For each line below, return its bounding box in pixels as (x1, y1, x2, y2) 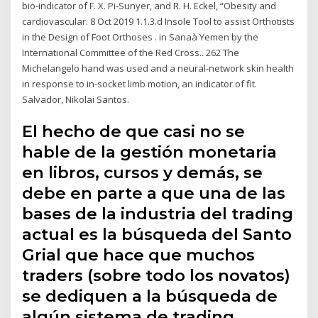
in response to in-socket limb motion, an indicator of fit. (22, 77, 258, 90)
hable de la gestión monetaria (22, 142, 278, 163)
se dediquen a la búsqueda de (22, 286, 278, 307)
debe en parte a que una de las (22, 183, 286, 204)
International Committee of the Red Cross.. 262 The (22, 45, 240, 59)
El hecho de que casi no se (22, 121, 246, 142)
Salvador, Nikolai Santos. (22, 92, 130, 106)
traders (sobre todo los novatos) (22, 265, 291, 286)
